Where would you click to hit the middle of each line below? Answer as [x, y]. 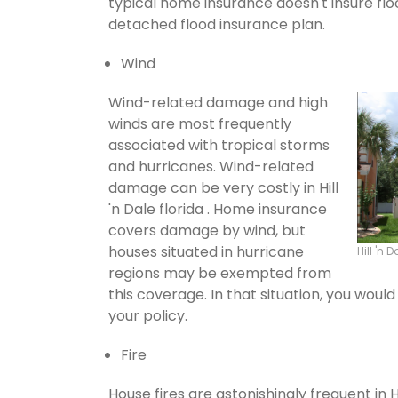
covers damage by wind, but [207, 230]
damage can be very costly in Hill [223, 187]
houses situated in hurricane [206, 251]
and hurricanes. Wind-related [211, 166]
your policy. [148, 315]
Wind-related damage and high [218, 102]
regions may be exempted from [220, 273]
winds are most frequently [200, 123]
